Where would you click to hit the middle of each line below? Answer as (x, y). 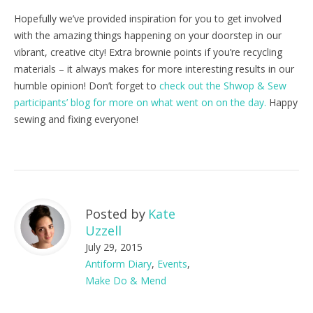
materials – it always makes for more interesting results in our (154, 68)
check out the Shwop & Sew (221, 85)
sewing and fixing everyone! (76, 119)
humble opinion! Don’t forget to (85, 85)
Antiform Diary (118, 263)
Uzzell (103, 230)
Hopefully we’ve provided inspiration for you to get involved (148, 18)
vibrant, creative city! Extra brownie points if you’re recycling (148, 52)
